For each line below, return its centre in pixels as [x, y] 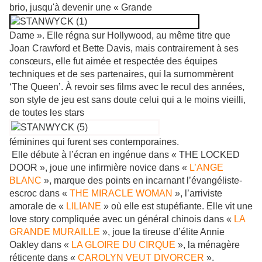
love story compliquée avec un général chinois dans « [122, 219]
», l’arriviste [197, 194]
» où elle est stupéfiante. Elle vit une [177, 206]
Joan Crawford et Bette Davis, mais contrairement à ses [124, 49]
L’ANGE [206, 168]
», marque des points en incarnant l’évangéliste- [142, 181]
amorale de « [38, 206]
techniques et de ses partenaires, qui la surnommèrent [121, 74]
